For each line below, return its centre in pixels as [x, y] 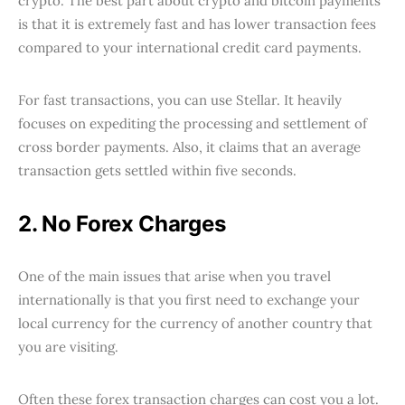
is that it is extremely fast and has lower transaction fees [197, 24]
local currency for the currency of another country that [195, 323]
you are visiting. [68, 346]
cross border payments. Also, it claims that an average [189, 146]
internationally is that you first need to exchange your [189, 299]
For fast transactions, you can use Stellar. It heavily [180, 99]
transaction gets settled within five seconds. [157, 170]
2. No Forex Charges [122, 223]
